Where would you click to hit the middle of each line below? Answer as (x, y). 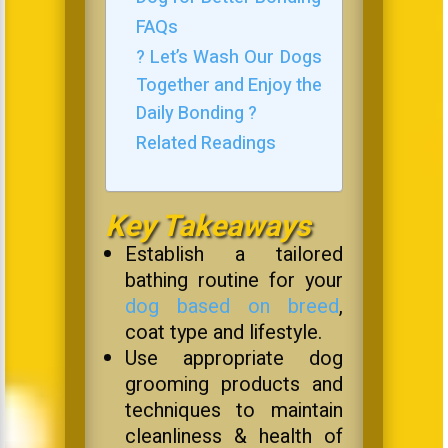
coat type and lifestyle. (223, 333)
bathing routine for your (234, 281)
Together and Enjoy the (228, 86)
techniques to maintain (234, 411)
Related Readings (205, 144)
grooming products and (234, 385)
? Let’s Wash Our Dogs (228, 58)
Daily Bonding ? (196, 114)
